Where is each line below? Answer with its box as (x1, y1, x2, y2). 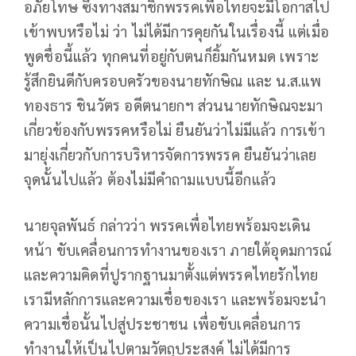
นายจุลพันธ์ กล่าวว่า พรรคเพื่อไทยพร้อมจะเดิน (24, 215, 311, 234)
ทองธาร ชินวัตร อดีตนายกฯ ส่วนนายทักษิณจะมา (24, 95, 323, 114)
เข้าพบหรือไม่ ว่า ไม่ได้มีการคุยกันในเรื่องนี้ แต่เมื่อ (24, 21, 330, 41)
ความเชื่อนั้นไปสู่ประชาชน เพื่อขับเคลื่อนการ (24, 313, 301, 333)
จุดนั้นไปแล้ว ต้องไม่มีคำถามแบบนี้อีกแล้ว (24, 168, 277, 188)
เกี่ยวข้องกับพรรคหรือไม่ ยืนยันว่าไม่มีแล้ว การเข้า (24, 119, 325, 139)
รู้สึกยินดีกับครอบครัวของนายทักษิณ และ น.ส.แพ (24, 70, 322, 90)
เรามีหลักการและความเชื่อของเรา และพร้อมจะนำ (24, 288, 327, 308)
